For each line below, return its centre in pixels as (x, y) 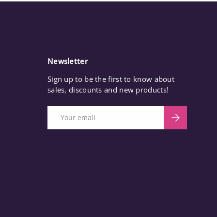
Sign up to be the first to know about (111, 79)
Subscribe (186, 115)
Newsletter (67, 61)
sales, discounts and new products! (108, 90)
